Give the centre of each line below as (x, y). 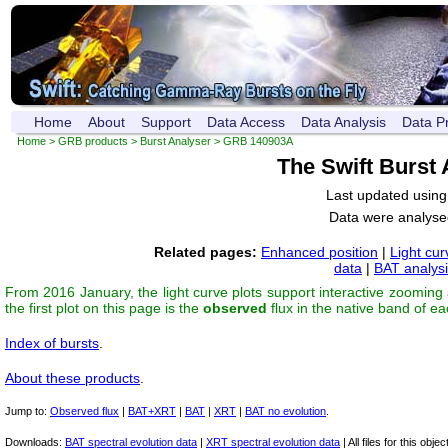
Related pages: (205, 252)
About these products (72, 378)
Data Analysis (343, 122)
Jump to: (27, 411)
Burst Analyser (175, 141)
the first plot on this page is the (104, 308)
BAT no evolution (285, 411)
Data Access (246, 122)
